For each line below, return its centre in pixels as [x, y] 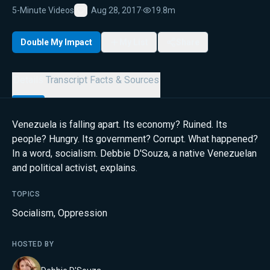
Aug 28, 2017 [116, 10]
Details [28, 80]
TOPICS [26, 194]
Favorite [96, 19]
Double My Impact [56, 42]
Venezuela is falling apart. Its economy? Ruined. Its [120, 124]
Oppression [83, 213]
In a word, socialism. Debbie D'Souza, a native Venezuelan [134, 153]
